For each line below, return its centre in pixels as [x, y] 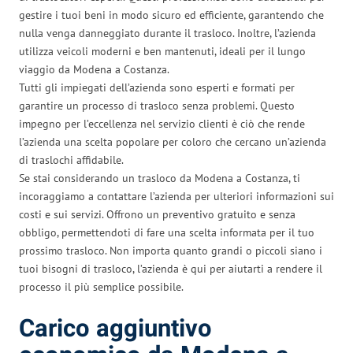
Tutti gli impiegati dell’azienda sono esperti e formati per [157, 87]
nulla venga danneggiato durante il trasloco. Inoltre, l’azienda [167, 33]
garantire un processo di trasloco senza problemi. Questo [157, 105]
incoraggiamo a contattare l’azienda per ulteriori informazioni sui [176, 196]
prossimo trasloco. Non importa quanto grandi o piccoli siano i [171, 250]
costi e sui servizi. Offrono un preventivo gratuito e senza [157, 214]
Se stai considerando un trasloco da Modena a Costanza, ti [160, 178]
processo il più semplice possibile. [101, 286]
